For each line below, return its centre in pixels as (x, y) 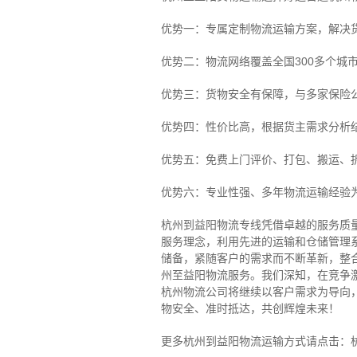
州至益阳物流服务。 (211, 275)
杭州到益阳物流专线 (211, 225)
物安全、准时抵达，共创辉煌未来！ (250, 309)
